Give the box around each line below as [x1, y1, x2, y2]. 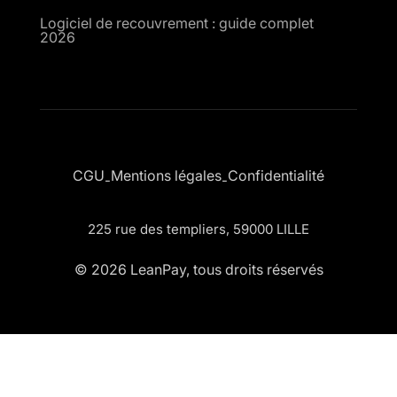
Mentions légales [111, 167, 222, 185]
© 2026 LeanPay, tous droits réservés [74, 260, 323, 278]
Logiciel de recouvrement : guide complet [39, 13, 314, 32]
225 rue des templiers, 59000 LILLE [88, 220, 309, 237]
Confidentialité [228, 167, 324, 185]
